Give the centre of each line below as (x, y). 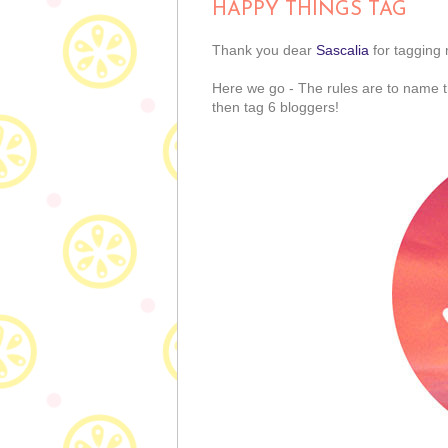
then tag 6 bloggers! (275, 107)
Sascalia (342, 50)
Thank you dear (264, 50)
